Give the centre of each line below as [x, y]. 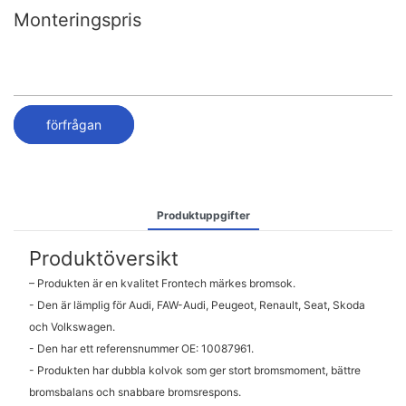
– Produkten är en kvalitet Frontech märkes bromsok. [162, 284]
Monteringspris [77, 20]
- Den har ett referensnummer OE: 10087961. [141, 349]
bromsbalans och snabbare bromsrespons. [135, 392]
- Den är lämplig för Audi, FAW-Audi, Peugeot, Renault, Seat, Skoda [197, 305]
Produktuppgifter [203, 215]
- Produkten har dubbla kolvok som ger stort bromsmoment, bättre [194, 371]
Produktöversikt [103, 258]
